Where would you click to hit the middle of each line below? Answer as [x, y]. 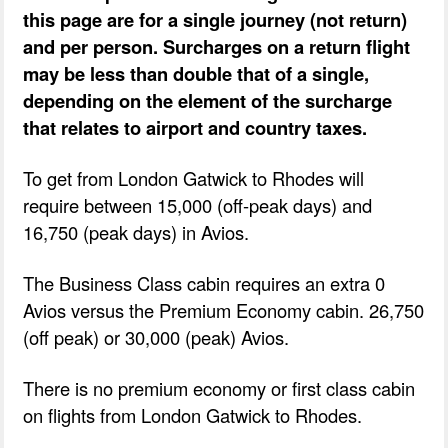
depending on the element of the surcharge [208, 100]
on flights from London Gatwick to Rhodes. [193, 414]
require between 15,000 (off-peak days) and [198, 204]
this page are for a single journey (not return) [215, 19]
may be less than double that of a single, [196, 73]
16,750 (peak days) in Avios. [136, 231]
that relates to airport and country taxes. [195, 127]
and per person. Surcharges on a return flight [217, 46]
